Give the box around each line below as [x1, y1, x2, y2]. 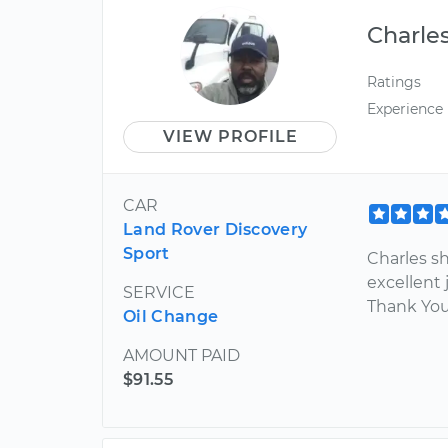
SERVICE [123, 282, 195, 302]
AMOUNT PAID [123, 345, 240, 365]
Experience [367, 99, 444, 118]
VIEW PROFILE [162, 126, 298, 146]
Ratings [367, 72, 422, 91]
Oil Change [123, 306, 219, 326]
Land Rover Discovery [123, 219, 308, 239]
